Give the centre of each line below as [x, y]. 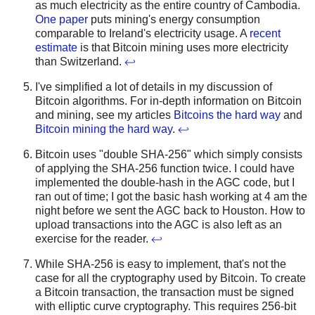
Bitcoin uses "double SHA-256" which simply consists [169, 154]
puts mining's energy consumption [174, 20]
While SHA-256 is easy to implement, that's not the [161, 264]
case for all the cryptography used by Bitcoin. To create [171, 278]
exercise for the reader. [93, 238]
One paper [62, 20]
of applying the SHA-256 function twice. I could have [165, 168]
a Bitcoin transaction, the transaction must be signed [165, 292]
